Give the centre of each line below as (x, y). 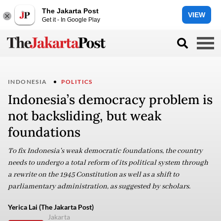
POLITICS (77, 82)
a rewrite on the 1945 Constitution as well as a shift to (93, 175)
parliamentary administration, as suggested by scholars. (99, 186)
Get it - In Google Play (71, 19)
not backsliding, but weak (85, 116)
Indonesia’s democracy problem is (110, 99)
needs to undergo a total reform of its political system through (108, 163)
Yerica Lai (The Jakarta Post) (51, 207)
